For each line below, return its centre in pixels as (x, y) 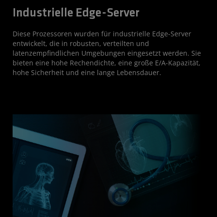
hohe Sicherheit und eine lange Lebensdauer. (87, 72)
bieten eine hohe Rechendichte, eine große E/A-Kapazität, (107, 63)
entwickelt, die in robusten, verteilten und (81, 43)
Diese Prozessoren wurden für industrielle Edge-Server (102, 34)
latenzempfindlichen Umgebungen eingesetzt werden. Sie (107, 53)
